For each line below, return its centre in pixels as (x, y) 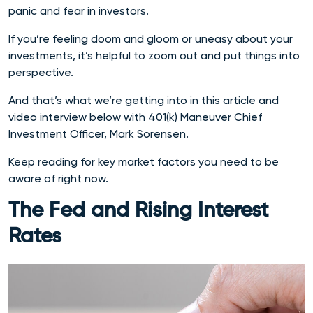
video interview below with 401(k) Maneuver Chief (135, 117)
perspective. (42, 72)
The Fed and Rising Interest (138, 211)
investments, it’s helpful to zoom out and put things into (154, 56)
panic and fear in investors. (80, 11)
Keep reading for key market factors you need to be (144, 162)
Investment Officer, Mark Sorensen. (100, 134)
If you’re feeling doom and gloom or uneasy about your (151, 39)
